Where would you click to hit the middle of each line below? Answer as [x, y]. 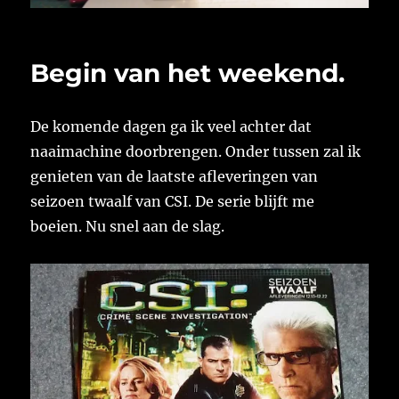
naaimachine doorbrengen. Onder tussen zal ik [196, 152]
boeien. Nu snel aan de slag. [128, 227]
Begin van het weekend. [188, 73]
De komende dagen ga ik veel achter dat [171, 127]
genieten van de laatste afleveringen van [175, 177]
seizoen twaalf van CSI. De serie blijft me [173, 202]
